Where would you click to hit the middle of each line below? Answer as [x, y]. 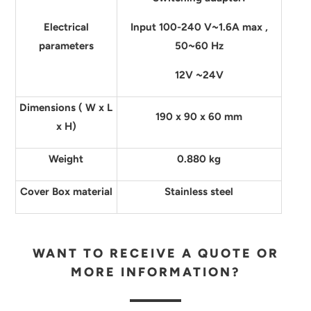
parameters [66, 46]
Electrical [66, 27]
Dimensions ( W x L [66, 108]
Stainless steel [199, 192]
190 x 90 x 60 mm [199, 117]
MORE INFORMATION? [155, 272]
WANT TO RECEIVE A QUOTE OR [155, 253]
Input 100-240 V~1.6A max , [199, 27]
